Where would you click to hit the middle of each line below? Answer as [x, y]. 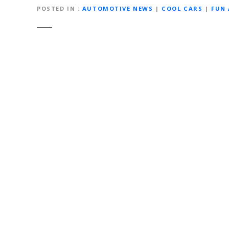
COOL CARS [182, 9]
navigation [76, 78]
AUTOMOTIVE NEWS [118, 9]
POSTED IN [56, 9]
